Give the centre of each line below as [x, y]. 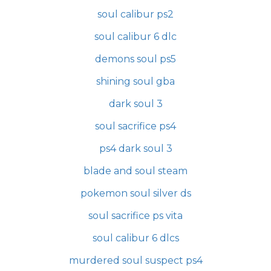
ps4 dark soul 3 [135, 148]
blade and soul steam [135, 171]
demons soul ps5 [135, 59]
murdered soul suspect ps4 [135, 260]
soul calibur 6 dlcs [135, 238]
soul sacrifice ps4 [135, 126]
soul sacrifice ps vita [135, 215]
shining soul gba [135, 81]
